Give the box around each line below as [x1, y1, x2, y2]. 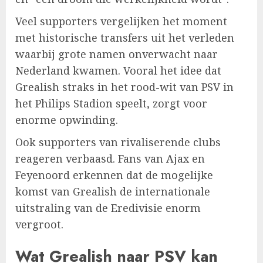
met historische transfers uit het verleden [15, 31, 234, 45]
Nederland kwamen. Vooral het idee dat [15, 63, 221, 78]
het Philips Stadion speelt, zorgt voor [15, 96, 207, 111]
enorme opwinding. [15, 113, 118, 127]
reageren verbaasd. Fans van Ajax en [15, 151, 205, 166]
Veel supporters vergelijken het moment [15, 14, 227, 29]
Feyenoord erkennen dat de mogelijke [15, 168, 213, 183]
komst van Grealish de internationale [15, 184, 210, 199]
